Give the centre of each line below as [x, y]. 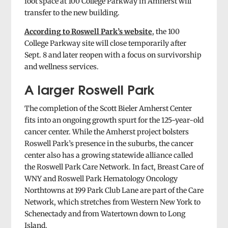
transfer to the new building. [72, 12]
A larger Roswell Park [89, 89]
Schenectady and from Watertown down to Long [105, 213]
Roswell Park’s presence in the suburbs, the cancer [109, 143]
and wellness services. [61, 66]
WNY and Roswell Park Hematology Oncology [101, 178]
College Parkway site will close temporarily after [105, 43]
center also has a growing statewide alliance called [108, 155]
